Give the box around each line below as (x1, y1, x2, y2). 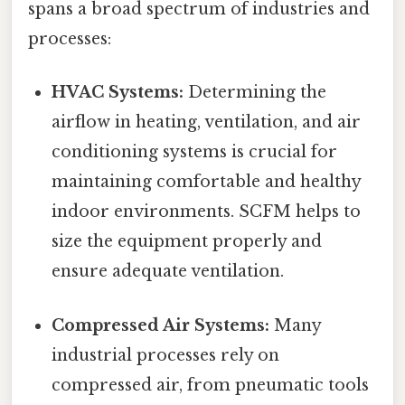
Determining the (184, 82, 327, 103)
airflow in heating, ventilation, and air (52, 112, 362, 133)
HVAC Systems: (52, 82, 184, 103)
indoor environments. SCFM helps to (52, 202, 362, 222)
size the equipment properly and (52, 231, 323, 252)
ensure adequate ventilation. (52, 261, 285, 282)
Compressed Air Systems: (52, 315, 270, 335)
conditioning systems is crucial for (52, 142, 338, 163)
